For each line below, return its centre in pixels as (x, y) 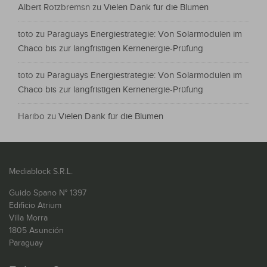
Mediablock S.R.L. (41, 172)
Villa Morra (28, 218)
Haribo (31, 117)
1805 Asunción (36, 231)
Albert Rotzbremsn (54, 8)
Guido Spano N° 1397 (48, 193)
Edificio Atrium (35, 206)
